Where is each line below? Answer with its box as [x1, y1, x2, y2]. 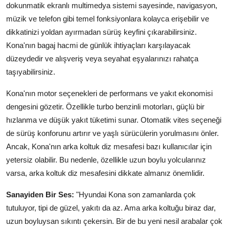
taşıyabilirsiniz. [6, 67, 55, 77]
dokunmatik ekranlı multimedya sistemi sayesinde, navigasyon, [6, 1, 217, 10]
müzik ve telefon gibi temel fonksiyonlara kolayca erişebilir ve [6, 14, 209, 24]
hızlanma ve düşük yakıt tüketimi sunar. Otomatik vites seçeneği [6, 116, 221, 125]
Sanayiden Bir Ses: [6, 190, 74, 199]
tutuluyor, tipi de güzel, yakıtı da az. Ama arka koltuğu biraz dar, [6, 203, 216, 213]
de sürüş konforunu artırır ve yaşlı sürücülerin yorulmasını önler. [6, 129, 219, 138]
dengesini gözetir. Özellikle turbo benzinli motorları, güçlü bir [6, 102, 204, 111]
